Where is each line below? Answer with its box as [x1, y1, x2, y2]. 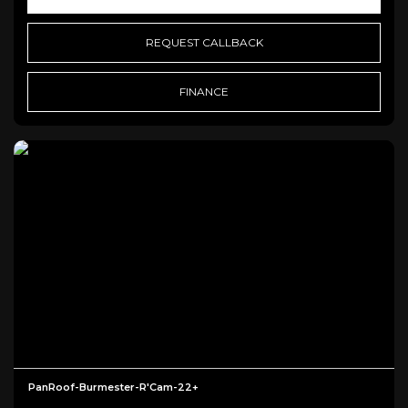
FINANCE [179, 84, 229, 98]
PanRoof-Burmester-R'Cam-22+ [28, 381, 199, 394]
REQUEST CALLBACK [145, 35, 263, 49]
